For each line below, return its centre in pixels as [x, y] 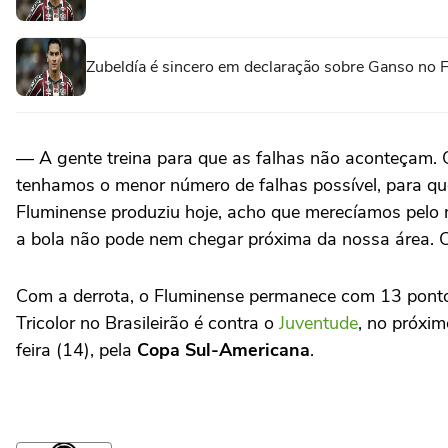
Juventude [318, 323]
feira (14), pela [76, 350]
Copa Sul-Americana [223, 350]
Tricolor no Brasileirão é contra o [147, 323]
